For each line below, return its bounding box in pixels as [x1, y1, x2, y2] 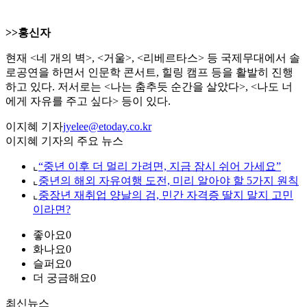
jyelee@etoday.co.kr [63, 121, 151, 133]
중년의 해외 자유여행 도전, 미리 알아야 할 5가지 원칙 [38, 175, 299, 187]
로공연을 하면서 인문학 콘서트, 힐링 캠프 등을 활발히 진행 [5, 66, 293, 79]
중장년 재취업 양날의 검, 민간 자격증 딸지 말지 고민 [38, 189, 293, 201]
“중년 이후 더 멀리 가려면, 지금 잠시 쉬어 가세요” [38, 160, 281, 173]
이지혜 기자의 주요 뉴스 [5, 135, 123, 147]
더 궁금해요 [33, 272, 90, 284]
